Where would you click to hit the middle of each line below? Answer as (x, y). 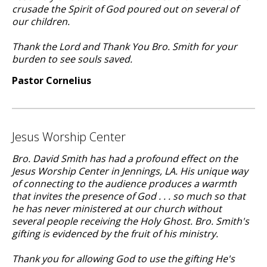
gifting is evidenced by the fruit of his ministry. (115, 234)
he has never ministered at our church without (117, 209)
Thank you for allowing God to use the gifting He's (123, 259)
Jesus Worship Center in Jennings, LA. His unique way (130, 171)
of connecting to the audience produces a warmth (124, 184)
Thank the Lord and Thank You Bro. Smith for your (125, 46)
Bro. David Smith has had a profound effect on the (125, 159)
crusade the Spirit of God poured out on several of (125, 9)
